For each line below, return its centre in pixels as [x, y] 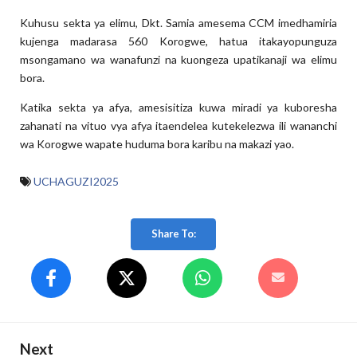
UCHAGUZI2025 [76, 181]
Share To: [173, 234]
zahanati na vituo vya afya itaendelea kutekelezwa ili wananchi [178, 125]
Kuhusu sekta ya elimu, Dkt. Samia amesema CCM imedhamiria [178, 22]
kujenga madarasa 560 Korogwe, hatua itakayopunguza [178, 41]
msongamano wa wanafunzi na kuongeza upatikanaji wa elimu [178, 59]
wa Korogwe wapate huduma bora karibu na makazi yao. [157, 143]
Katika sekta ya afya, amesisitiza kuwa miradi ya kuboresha [178, 107]
